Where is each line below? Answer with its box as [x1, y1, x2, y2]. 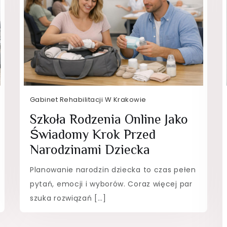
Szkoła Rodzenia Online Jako [29, 111, 188, 127]
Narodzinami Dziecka [29, 142, 150, 157]
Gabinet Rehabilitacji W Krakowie [29, 94, 146, 104]
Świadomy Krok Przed [29, 127, 156, 142]
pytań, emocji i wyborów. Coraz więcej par [29, 178, 193, 189]
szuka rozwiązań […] [29, 193, 106, 203]
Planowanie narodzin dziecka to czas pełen [29, 164, 196, 175]
